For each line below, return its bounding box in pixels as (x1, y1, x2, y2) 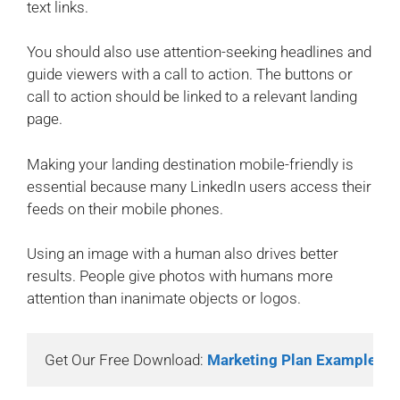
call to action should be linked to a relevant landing (27, 87, 357, 106)
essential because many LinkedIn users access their (27, 177, 371, 196)
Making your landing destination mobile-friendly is (27, 154, 354, 173)
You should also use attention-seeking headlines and (27, 43, 371, 62)
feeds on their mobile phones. (27, 199, 223, 218)
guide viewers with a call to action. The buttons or (27, 65, 353, 84)
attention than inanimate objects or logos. (27, 289, 301, 308)
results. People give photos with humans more (27, 267, 333, 286)
